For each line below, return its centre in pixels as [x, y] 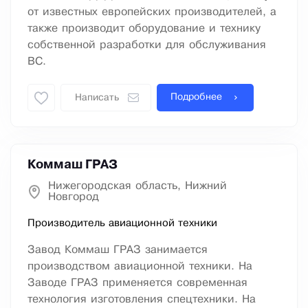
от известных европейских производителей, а [152, 12]
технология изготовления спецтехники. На [142, 300]
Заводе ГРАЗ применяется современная [137, 283]
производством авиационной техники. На [140, 267]
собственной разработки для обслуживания [147, 45]
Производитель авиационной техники [122, 224]
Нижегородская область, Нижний [137, 186]
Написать [97, 98]
